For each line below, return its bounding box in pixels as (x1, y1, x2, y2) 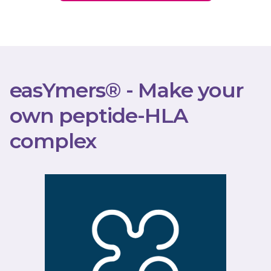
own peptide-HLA (10, 103, 188, 129)
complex (10, 128, 97, 154)
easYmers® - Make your (10, 77, 243, 103)
